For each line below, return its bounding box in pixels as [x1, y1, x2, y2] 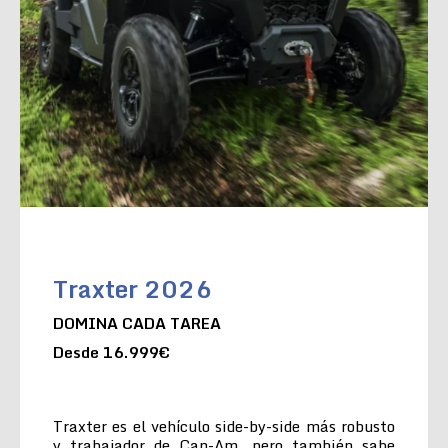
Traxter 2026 [53, 268, 212, 308]
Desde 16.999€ [53, 339, 170, 364]
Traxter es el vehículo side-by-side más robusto [53, 413, 395, 438]
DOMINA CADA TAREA [53, 310, 221, 335]
